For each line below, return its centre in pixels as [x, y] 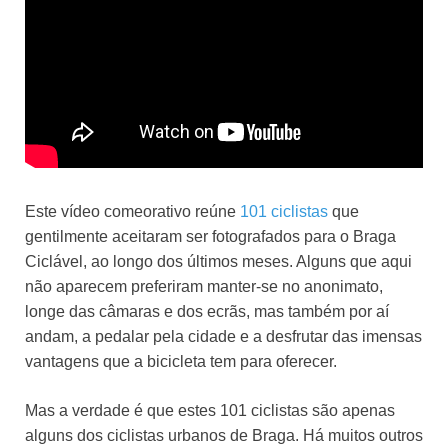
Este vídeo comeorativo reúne [132, 212]
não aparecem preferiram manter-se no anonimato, [204, 287]
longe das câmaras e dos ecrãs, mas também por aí [207, 312]
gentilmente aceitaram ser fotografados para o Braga [210, 237]
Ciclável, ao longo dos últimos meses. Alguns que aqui [218, 262]
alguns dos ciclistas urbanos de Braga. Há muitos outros [224, 436]
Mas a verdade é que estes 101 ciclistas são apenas [210, 411]
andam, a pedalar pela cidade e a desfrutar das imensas [223, 337]
